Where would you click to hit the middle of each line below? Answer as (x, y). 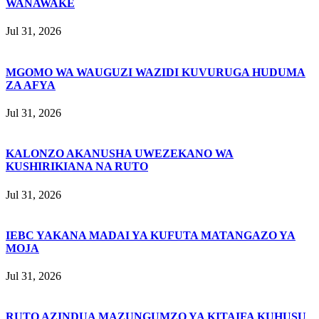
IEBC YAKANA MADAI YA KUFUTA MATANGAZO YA (151, 235)
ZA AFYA (31, 85)
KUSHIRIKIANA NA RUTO (77, 167)
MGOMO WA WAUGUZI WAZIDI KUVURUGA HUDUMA (156, 72)
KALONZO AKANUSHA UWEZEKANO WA (120, 154)
